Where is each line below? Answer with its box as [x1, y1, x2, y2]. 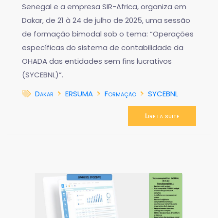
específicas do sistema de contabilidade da [22, 42, 183, 53]
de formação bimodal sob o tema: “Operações [22, 29, 194, 39]
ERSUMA [65, 89, 93, 99]
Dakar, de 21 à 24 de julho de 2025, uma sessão [22, 15, 190, 26]
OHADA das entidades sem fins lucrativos [22, 56, 172, 67]
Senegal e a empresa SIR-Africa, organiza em [22, 1, 186, 12]
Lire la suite [145, 111, 179, 121]
